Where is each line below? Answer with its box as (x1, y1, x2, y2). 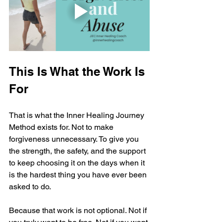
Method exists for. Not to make (9, 122, 115, 132)
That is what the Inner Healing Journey (9, 111, 146, 120)
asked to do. (9, 182, 51, 192)
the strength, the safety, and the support (9, 146, 148, 156)
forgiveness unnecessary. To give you (9, 134, 141, 144)
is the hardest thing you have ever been (9, 170, 149, 180)
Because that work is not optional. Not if (9, 206, 149, 216)
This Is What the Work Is (9, 64, 148, 79)
